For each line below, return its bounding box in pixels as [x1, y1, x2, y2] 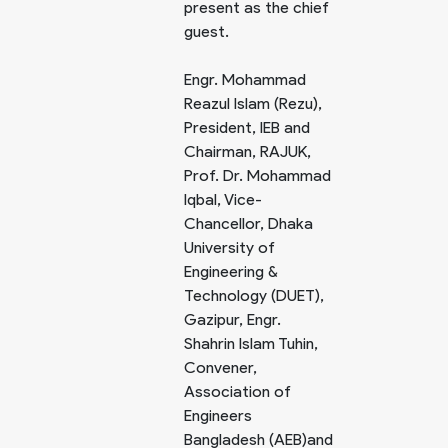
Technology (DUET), [184, 286, 324, 305]
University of [184, 238, 275, 257]
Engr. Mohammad [184, 70, 306, 89]
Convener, [184, 358, 257, 377]
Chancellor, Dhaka [184, 214, 313, 233]
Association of [184, 382, 291, 401]
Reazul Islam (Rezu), [184, 94, 322, 113]
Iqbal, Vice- [184, 190, 262, 209]
